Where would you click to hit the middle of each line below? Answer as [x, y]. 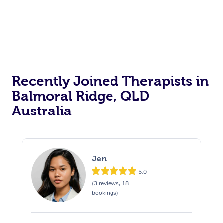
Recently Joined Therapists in [110, 81]
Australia [42, 111]
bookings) [105, 192]
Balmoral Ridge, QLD [81, 96]
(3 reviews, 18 [110, 183]
